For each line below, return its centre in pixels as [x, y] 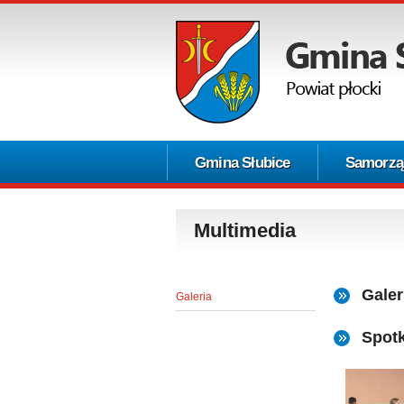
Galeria [194, 297]
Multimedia [245, 230]
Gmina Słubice [243, 163]
